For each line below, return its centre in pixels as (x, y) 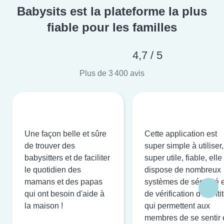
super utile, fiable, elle (183, 157)
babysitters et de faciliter (67, 157)
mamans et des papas (63, 181)
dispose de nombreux (183, 169)
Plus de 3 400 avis (112, 73)
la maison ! (44, 205)
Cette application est (181, 133)
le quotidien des (53, 169)
